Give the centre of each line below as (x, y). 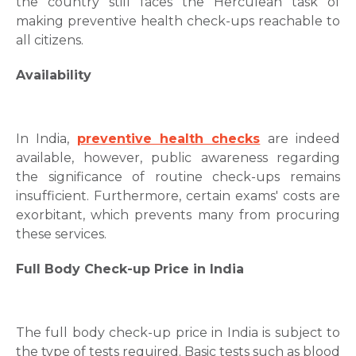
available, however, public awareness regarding (178, 158)
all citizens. (50, 40)
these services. (61, 234)
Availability (54, 75)
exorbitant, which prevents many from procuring (178, 215)
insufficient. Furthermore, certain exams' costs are (178, 196)
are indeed (300, 139)
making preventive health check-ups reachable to (178, 21)
